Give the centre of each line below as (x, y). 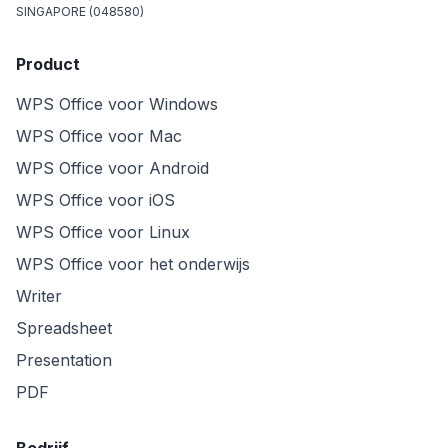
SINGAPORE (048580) (80, 12)
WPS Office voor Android (112, 168)
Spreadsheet (64, 328)
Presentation (64, 360)
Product (48, 64)
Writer (39, 296)
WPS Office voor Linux (103, 232)
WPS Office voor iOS (95, 200)
